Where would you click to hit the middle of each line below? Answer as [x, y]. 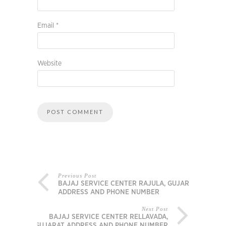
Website [49, 64]
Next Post [155, 209]
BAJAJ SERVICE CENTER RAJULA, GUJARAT [128, 184]
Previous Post [77, 176]
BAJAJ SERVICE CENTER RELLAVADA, [108, 217]
